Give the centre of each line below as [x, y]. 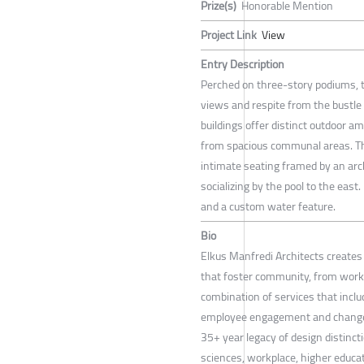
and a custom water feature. [268, 206]
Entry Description [243, 64]
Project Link [229, 35]
